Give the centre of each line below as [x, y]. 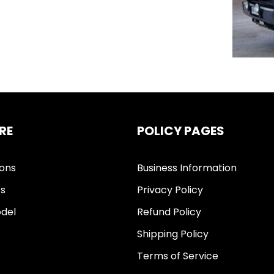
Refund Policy [169, 212]
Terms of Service [178, 256]
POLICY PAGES [181, 131]
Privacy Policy [170, 190]
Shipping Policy [173, 234]
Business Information [187, 168]
